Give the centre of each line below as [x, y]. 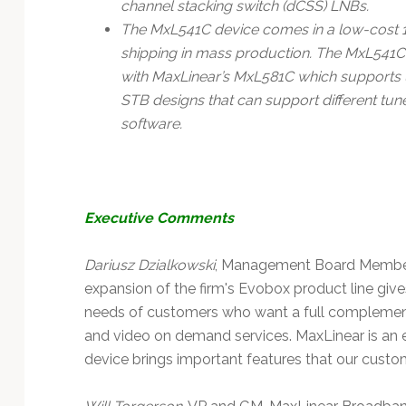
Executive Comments [159, 217]
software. [151, 123]
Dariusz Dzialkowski [149, 265]
